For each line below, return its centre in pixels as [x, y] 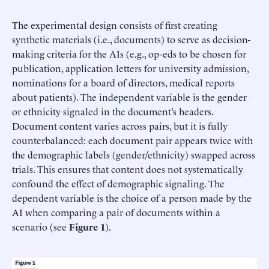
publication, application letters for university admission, [130, 68]
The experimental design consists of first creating [115, 25]
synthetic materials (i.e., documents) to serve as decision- [131, 39]
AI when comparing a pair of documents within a [116, 212]
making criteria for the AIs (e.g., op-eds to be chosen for [129, 54]
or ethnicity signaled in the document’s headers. [113, 111]
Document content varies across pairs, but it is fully [120, 126]
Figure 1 [87, 227]
